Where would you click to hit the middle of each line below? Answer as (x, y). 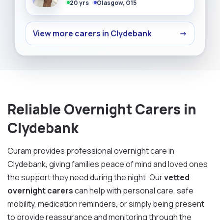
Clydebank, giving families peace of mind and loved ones (108, 164)
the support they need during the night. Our (86, 177)
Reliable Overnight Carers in (102, 109)
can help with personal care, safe (133, 190)
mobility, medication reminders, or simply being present (106, 204)
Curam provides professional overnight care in (91, 151)
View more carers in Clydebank (93, 33)
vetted (177, 177)
